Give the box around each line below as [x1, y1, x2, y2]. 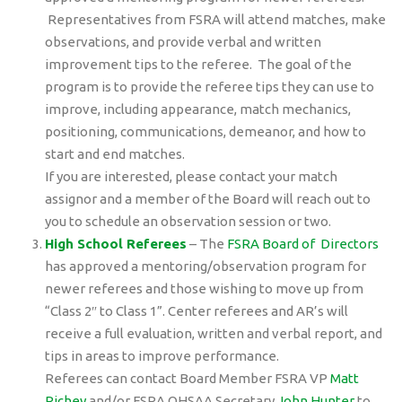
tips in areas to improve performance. [45, 348, 280, 363]
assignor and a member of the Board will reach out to [45, 191, 371, 206]
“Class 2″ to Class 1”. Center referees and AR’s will [45, 303, 349, 319]
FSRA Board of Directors [227, 236, 380, 251]
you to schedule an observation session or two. [45, 214, 332, 229]
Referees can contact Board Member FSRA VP [45, 371, 331, 386]
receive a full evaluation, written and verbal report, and [45, 326, 383, 341]
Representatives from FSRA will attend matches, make [45, 12, 387, 27]
